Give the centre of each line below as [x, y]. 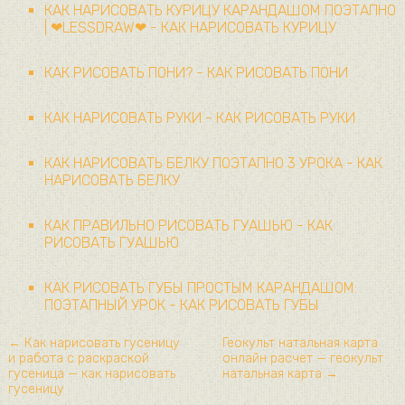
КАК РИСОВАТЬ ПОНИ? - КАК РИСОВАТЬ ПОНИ [196, 72]
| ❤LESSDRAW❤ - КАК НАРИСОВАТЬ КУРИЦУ [190, 27]
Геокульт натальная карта [300, 343]
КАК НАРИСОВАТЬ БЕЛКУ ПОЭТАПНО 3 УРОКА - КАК [213, 163]
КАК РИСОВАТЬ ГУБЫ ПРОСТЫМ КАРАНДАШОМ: [200, 287]
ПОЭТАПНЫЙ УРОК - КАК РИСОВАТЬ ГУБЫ [181, 305]
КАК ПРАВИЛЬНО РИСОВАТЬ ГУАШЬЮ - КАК [188, 225]
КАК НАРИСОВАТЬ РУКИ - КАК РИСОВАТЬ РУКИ [199, 118]
